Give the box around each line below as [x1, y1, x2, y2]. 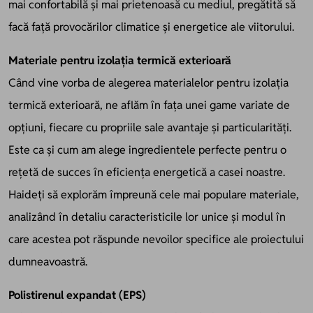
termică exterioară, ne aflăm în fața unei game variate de [8, 97, 290, 112]
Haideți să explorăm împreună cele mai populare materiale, [8, 187, 299, 202]
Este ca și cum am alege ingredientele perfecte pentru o [8, 142, 286, 157]
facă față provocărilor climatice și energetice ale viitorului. [8, 19, 294, 34]
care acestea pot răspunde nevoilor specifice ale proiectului [8, 231, 304, 247]
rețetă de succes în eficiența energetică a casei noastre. [8, 164, 285, 180]
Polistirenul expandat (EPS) [8, 287, 146, 303]
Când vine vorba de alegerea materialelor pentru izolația [8, 75, 289, 90]
